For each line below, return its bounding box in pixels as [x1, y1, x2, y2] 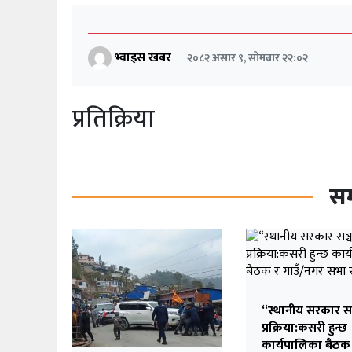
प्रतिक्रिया [72, 97, 155, 140]
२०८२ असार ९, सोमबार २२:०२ [187, 48, 308, 67]
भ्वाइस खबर [115, 46, 171, 68]
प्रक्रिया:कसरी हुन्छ [262, 317, 348, 339]
